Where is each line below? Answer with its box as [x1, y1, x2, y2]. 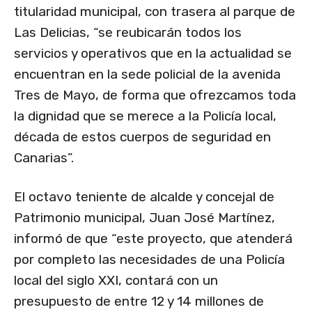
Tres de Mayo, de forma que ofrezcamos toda [14, 87, 296, 104]
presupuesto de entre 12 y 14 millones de [14, 293, 264, 310]
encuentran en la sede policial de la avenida [14, 66, 281, 83]
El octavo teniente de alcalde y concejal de [14, 189, 274, 205]
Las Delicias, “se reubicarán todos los [14, 24, 242, 41]
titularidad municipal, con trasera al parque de [14, 3, 295, 20]
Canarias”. [14, 150, 74, 166]
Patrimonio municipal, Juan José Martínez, [14, 210, 275, 226]
